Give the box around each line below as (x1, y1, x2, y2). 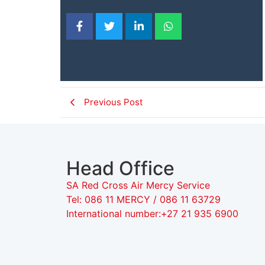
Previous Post (84, 96, 143, 108)
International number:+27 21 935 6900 (66, 208, 238, 219)
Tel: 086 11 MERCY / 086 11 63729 (66, 193, 224, 205)
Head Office (66, 157, 174, 180)
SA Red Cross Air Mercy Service (66, 179, 210, 191)
